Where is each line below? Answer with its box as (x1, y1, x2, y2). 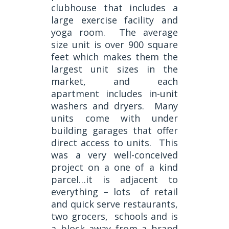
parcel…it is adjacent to (51, 173, 178, 186)
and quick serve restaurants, (51, 198, 178, 211)
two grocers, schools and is (51, 210, 178, 223)
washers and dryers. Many (51, 100, 178, 112)
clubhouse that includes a (51, 2, 178, 14)
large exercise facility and (51, 14, 178, 27)
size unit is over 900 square (51, 38, 178, 51)
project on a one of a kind (51, 161, 178, 174)
